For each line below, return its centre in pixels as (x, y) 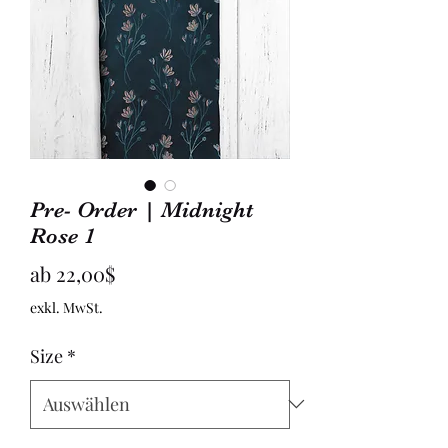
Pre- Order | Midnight (141, 209)
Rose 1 (62, 235)
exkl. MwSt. (66, 307)
